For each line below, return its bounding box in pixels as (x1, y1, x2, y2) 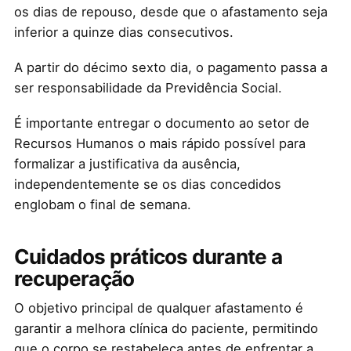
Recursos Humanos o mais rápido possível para (13, 136, 306, 152)
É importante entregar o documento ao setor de (13, 115, 309, 132)
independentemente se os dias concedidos (13, 176, 281, 193)
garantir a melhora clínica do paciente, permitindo (13, 320, 318, 337)
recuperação (13, 266, 135, 291)
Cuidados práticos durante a (13, 244, 282, 269)
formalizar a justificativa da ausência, (13, 156, 241, 172)
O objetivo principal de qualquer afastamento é (13, 300, 303, 317)
